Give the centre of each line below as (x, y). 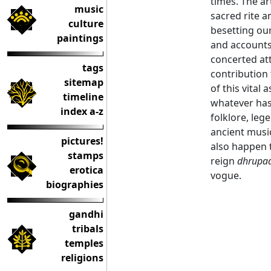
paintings (80, 38)
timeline (83, 97)
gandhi (86, 214)
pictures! (82, 141)
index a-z (82, 111)
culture (86, 24)
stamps (86, 155)
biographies (75, 184)
